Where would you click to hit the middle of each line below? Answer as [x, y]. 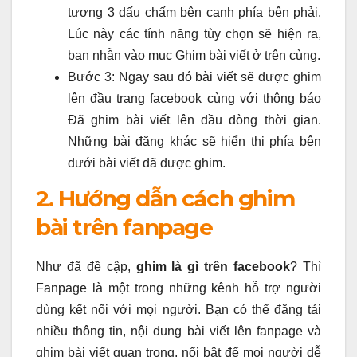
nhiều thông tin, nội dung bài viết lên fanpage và [178, 331]
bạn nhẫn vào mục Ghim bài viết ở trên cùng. [194, 56]
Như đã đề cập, [86, 267]
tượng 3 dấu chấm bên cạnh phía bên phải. [194, 13]
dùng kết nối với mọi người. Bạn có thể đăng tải [178, 310]
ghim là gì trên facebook [213, 267]
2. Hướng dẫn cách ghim [165, 199]
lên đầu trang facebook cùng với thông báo [194, 99]
